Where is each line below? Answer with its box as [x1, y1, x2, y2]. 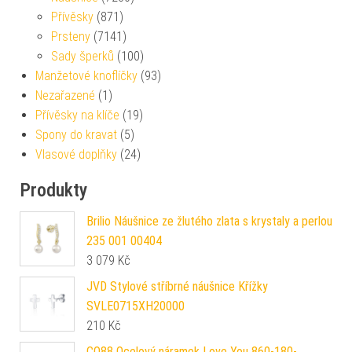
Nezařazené [35, 87, 95, 103]
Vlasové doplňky [35, 146, 117, 162]
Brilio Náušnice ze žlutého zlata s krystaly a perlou [86, 213, 332, 229]
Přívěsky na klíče [35, 107, 119, 123]
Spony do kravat [35, 126, 117, 142]
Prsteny [51, 28, 90, 44]
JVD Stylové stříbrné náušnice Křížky [86, 278, 268, 294]
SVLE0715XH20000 [86, 298, 185, 313]
